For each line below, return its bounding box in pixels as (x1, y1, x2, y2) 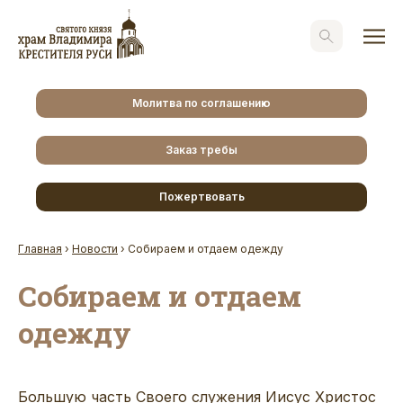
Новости (72, 241, 118, 255)
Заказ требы (166, 142, 237, 157)
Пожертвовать (158, 189, 245, 203)
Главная (18, 241, 62, 255)
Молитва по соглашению (132, 95, 271, 110)
